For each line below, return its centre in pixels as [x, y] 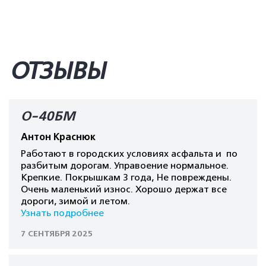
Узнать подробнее [62, 213]
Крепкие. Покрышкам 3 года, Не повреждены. [126, 178]
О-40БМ [48, 116]
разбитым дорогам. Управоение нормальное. [125, 166]
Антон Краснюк [58, 137]
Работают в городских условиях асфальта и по [129, 154]
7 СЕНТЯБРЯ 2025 [57, 234]
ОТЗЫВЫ [57, 71]
